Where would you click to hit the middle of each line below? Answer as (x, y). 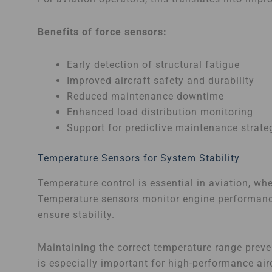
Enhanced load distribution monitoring (160, 112)
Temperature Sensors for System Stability (139, 158)
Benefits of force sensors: (102, 32)
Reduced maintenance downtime (145, 97)
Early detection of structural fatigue (153, 65)
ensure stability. (76, 214)
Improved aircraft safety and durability (161, 81)
